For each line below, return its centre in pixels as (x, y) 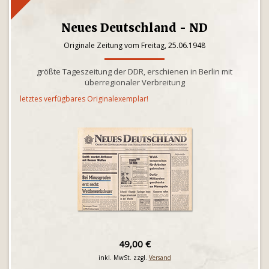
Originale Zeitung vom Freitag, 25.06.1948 (134, 45)
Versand (160, 258)
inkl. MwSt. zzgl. (123, 258)
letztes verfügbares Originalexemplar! (84, 99)
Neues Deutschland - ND (134, 28)
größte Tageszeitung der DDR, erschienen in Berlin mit (134, 71)
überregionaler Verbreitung (134, 82)
